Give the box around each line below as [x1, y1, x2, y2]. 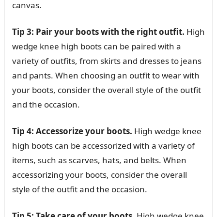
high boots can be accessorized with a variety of [12, 139, 195, 151]
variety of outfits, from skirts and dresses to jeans [12, 55, 201, 66]
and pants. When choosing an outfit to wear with [12, 69, 200, 81]
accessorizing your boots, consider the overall [12, 169, 187, 180]
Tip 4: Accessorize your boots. [12, 125, 132, 137]
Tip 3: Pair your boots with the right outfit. [12, 26, 185, 37]
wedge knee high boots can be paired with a [12, 40, 181, 52]
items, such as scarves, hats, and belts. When [12, 154, 186, 166]
